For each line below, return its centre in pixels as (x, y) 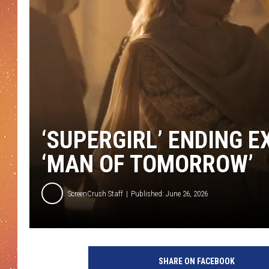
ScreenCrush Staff (95, 193)
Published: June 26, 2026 (169, 193)
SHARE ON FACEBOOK (196, 261)
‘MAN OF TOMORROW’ (147, 165)
